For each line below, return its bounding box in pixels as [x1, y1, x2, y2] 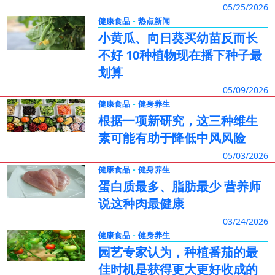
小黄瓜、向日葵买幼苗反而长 [98, 29, 258, 46]
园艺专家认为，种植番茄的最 [98, 244, 258, 260]
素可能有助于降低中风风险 [98, 130, 246, 146]
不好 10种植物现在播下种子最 [98, 47, 262, 63]
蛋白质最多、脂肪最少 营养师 [98, 178, 261, 195]
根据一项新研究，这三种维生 [98, 112, 258, 129]
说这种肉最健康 [98, 195, 184, 212]
